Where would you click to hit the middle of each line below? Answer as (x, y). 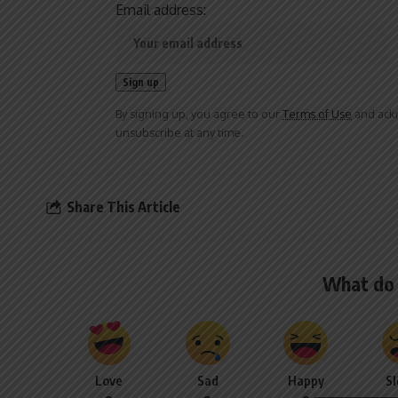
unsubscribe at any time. (179, 133)
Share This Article (123, 207)
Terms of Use (317, 114)
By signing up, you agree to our (199, 114)
